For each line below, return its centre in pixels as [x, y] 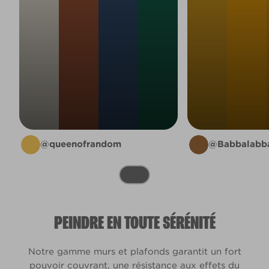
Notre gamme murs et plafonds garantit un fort [134, 251]
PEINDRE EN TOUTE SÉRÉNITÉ [134, 223]
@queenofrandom [81, 144]
